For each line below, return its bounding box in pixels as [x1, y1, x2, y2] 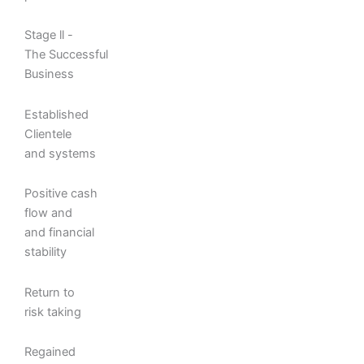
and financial [24, 225, 94, 240]
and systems [24, 145, 96, 161]
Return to [24, 284, 75, 300]
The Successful [24, 47, 108, 63]
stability [24, 245, 67, 260]
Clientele [24, 126, 71, 141]
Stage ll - [24, 28, 73, 43]
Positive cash [24, 186, 97, 201]
